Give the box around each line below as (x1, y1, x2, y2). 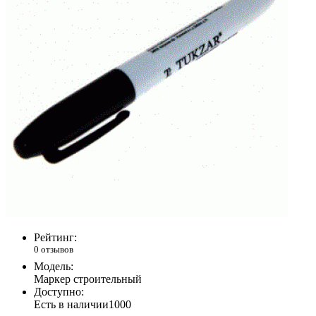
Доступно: (34, 285, 84, 298)
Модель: (34, 260, 73, 272)
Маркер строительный (34, 272, 142, 285)
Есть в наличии (34, 298, 109, 310)
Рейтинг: (34, 231, 77, 244)
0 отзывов (34, 244, 73, 255)
